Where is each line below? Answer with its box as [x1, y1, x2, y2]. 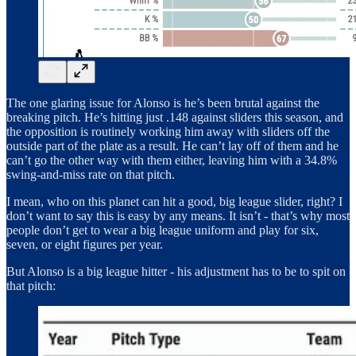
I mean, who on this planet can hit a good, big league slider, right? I [6, 195, 342, 208]
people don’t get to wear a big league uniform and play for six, [6, 223, 319, 237]
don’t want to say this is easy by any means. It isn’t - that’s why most [6, 209, 350, 222]
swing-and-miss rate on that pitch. [6, 168, 175, 181]
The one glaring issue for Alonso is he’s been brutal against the [6, 96, 319, 110]
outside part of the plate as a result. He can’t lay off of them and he [6, 139, 339, 153]
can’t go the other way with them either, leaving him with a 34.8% [6, 153, 337, 167]
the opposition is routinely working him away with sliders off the [6, 125, 330, 138]
